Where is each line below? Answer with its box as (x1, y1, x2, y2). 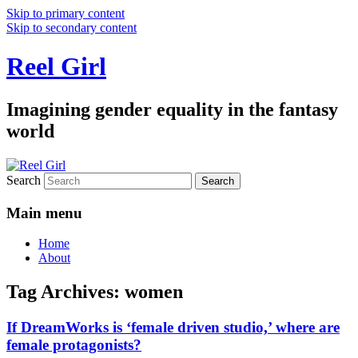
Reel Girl (6, 52, 106, 82)
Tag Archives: (6, 281, 125, 303)
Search (6, 173, 41, 187)
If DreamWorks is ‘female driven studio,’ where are (6, 319, 340, 336)
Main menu (6, 204, 82, 221)
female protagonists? (6, 336, 141, 354)
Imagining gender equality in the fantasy (6, 98, 338, 120)
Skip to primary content (6, 6, 125, 20)
